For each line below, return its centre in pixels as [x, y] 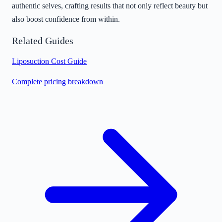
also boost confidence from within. [66, 19]
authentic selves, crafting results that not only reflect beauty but [110, 6]
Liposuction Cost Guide [49, 61]
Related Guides [43, 40]
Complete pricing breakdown [57, 82]
